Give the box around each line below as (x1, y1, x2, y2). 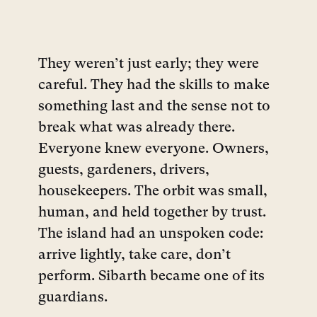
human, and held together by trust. (38, 206, 266, 221)
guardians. (38, 291, 108, 306)
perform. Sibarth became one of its (38, 270, 265, 284)
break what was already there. (38, 121, 235, 136)
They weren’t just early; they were (38, 57, 259, 72)
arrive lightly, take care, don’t (38, 248, 231, 263)
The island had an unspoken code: (38, 227, 263, 242)
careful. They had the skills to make (38, 79, 270, 93)
